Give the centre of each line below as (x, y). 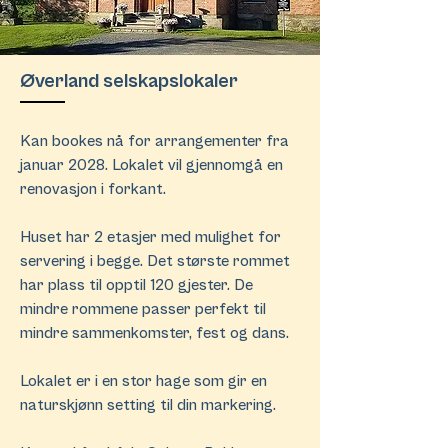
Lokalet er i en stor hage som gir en (143, 381)
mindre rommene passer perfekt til (143, 309)
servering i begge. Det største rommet (155, 261)
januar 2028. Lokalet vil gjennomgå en (151, 165)
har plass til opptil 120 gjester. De (136, 285)
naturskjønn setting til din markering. (148, 405)
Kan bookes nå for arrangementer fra (154, 141)
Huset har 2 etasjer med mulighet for (150, 237)
